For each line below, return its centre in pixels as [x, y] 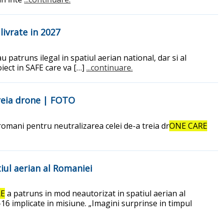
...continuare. [110, 67]
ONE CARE [188, 126]
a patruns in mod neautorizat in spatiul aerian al [95, 194]
